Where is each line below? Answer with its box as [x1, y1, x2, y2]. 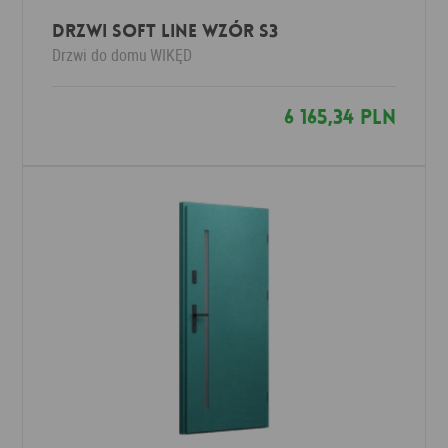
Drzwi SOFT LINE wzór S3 [52, 19, 279, 43]
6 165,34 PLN [283, 104, 396, 130]
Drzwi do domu [52, 44, 148, 66]
